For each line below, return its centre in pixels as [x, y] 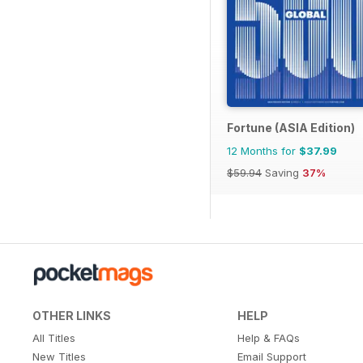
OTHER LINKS [72, 316]
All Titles [54, 338]
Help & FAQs [268, 338]
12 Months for [263, 151]
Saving [282, 173]
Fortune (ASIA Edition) [291, 128]
